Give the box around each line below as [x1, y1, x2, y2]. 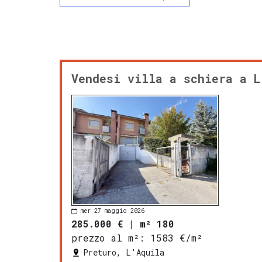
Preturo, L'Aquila [83, 246, 164, 258]
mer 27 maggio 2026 [81, 207, 144, 215]
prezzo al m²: [71, 231, 144, 244]
